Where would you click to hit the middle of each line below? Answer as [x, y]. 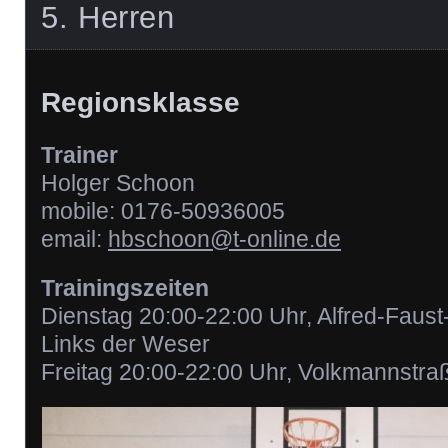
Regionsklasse [140, 103]
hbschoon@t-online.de [224, 238]
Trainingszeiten [125, 287]
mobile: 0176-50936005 [163, 210]
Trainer [79, 154]
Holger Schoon [118, 182]
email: [74, 238]
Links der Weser [125, 343]
